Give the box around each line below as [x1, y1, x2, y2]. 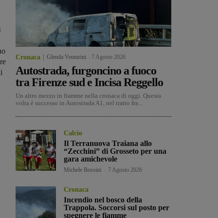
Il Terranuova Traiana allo [64, 139, 152, 148]
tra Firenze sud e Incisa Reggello [16, 76, 163, 89]
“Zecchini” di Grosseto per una [64, 147, 167, 156]
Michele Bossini [64, 166, 102, 174]
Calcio [64, 129, 83, 137]
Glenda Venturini [47, 54, 86, 61]
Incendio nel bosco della [64, 196, 143, 204]
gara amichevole [64, 155, 118, 163]
